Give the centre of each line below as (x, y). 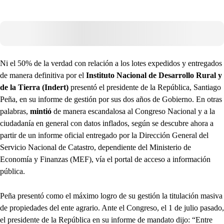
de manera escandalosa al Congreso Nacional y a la (133, 111)
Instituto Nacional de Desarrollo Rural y (154, 75)
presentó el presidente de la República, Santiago (145, 87)
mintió (41, 111)
